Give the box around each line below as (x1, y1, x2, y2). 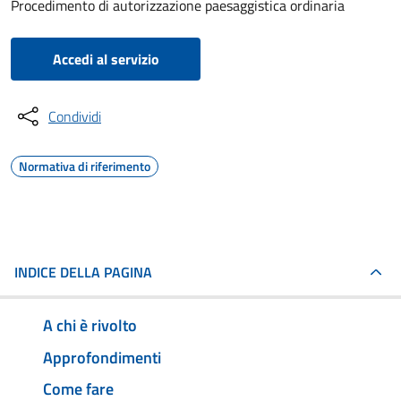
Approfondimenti (43, 345, 161, 370)
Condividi (48, 106, 101, 127)
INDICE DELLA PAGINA (14, 261, 152, 283)
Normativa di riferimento (19, 157, 150, 175)
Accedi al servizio (52, 48, 159, 70)
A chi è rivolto (43, 312, 137, 337)
